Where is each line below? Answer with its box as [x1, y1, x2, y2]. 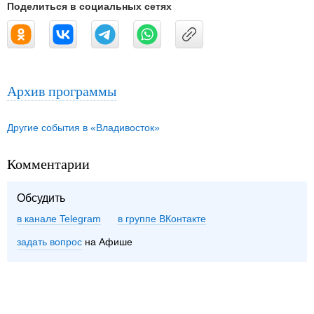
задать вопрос [17, 236, 82, 248]
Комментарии [7, 154, 90, 174]
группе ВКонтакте [125, 213, 206, 225]
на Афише [82, 236, 132, 248]
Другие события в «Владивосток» [7, 122, 160, 134]
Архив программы [7, 81, 116, 101]
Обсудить [17, 192, 65, 205]
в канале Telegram [17, 213, 101, 225]
